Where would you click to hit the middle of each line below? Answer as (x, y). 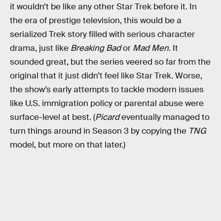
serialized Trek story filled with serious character (102, 35)
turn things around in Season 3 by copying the (99, 131)
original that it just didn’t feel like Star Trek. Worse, (106, 76)
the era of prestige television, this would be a (96, 21)
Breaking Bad (97, 48)
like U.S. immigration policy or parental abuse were (107, 104)
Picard (107, 117)
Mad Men (150, 48)
